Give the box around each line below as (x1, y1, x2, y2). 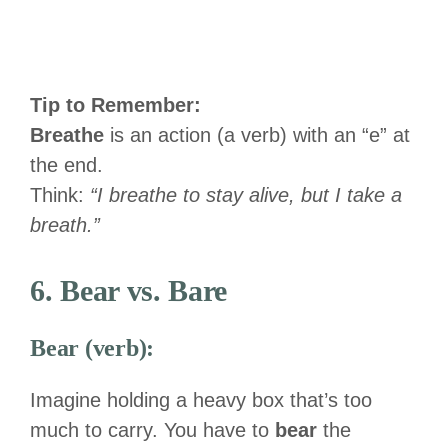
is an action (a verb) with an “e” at (104, 123, 410, 146)
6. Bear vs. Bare (30, 273, 228, 307)
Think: (30, 183, 90, 206)
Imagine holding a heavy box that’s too (30, 388, 372, 411)
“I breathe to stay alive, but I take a (90, 183, 402, 206)
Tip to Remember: (30, 93, 201, 116)
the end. (30, 153, 103, 176)
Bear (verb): (30, 334, 155, 361)
